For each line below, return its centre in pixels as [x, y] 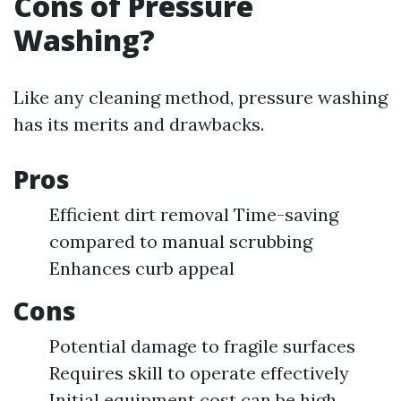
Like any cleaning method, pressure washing [200, 97]
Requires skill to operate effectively [199, 373]
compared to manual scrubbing [181, 241]
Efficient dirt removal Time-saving [194, 214]
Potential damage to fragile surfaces [202, 346]
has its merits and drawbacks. [139, 124]
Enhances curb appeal [142, 268]
